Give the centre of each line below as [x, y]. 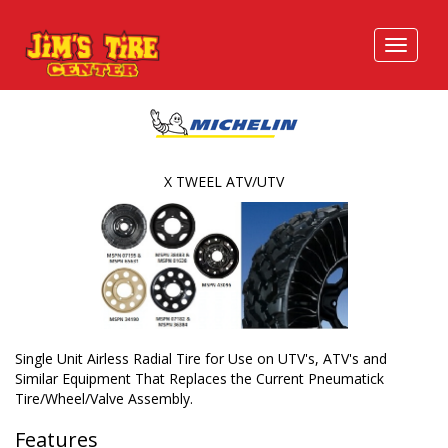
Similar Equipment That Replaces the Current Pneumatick [199, 378]
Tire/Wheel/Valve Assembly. [104, 398]
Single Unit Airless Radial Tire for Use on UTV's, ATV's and [201, 358]
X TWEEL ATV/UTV [224, 181]
